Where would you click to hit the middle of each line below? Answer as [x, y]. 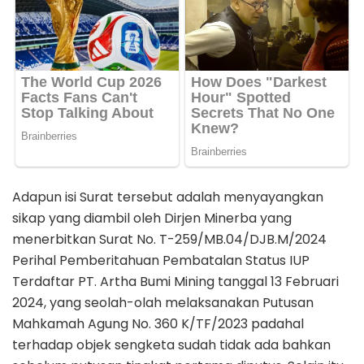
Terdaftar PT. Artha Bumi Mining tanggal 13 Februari [175, 281]
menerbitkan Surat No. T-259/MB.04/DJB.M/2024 [169, 239]
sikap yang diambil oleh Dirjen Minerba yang [152, 218]
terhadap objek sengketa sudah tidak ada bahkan [171, 344]
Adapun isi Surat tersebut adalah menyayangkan [168, 197]
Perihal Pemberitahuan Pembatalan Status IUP [161, 260]
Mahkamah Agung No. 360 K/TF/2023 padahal [158, 323]
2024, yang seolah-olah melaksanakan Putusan [163, 302]
